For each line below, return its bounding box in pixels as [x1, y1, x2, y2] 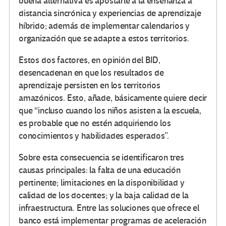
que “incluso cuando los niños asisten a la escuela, [19, 105, 201, 117]
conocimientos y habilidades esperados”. [19, 131, 169, 142]
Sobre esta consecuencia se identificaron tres [19, 152, 184, 163]
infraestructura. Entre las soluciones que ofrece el [19, 203, 199, 214]
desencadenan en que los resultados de [19, 68, 164, 79]
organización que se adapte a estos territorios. [19, 33, 189, 44]
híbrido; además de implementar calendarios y [19, 21, 190, 32]
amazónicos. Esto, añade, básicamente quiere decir [19, 93, 207, 104]
